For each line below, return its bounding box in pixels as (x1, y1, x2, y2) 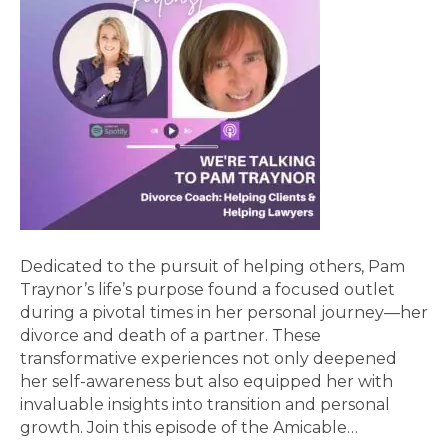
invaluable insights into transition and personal (20, 395, 390, 415)
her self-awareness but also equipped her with (20, 372, 393, 392)
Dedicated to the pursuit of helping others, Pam (20, 257, 405, 277)
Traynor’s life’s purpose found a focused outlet (20, 280, 395, 300)
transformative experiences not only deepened (20, 349, 397, 369)
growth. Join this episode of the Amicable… (20, 418, 358, 438)
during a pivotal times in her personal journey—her (20, 303, 428, 323)
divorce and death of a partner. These (20, 326, 321, 346)
